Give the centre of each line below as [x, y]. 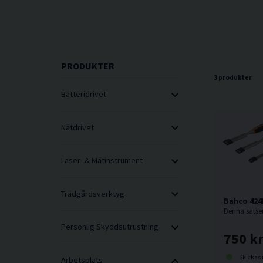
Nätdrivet [77, 127]
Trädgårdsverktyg [93, 193]
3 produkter [233, 77]
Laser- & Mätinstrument [102, 161]
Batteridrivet [84, 94]
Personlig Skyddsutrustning [110, 227]
